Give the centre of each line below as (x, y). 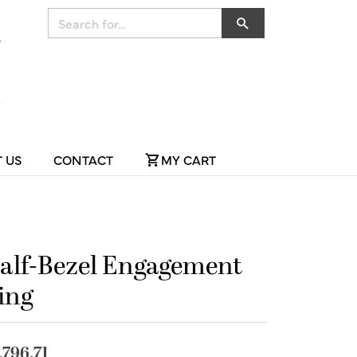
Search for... (74, 14)
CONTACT (83, 159)
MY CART (188, 159)
